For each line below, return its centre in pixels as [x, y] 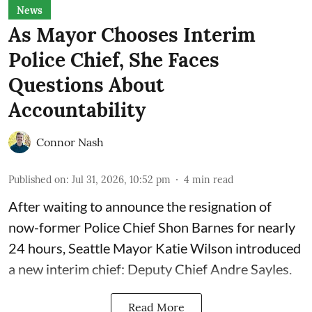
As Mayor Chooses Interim [132, 34]
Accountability [77, 110]
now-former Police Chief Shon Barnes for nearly [152, 227]
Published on [37, 179]
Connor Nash [70, 142]
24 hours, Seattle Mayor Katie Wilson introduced [155, 248]
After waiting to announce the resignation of [140, 206]
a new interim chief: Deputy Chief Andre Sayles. [150, 268]
